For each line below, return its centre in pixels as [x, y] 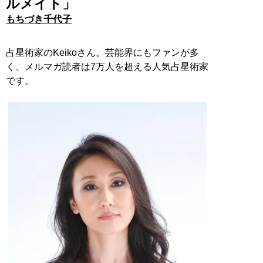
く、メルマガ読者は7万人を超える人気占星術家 [107, 66]
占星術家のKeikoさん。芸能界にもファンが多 [102, 52]
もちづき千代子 [39, 19]
